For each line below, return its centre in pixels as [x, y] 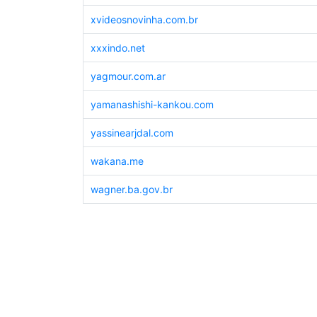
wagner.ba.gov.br [131, 190]
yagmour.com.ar [128, 76]
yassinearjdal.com [132, 133]
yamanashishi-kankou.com [152, 105]
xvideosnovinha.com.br [144, 20]
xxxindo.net [117, 48]
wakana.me [117, 161]
